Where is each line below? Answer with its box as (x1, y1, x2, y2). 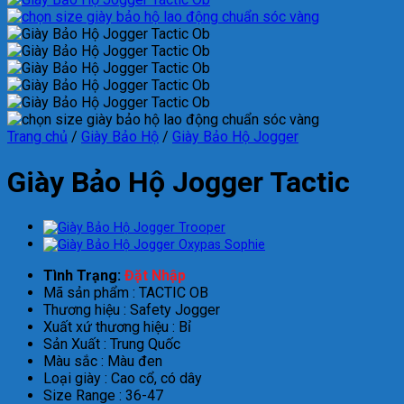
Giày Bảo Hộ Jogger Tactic (7, 164, 350, 199)
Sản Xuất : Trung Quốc (43, 335, 180, 353)
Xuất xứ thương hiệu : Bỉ (43, 318, 191, 336)
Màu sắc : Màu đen (43, 353, 162, 371)
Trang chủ (7, 128, 68, 146)
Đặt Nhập (124, 267, 186, 285)
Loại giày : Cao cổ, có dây (43, 370, 202, 388)
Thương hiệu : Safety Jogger (43, 301, 220, 319)
